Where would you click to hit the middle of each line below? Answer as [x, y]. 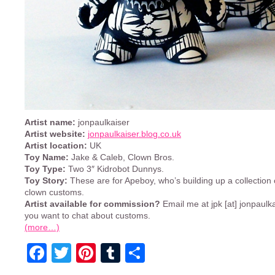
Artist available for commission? [94, 204]
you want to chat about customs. [87, 215]
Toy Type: [45, 169]
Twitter [100, 253]
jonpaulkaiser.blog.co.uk [134, 134]
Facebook [90, 253]
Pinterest [135, 253]
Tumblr [151, 253]
